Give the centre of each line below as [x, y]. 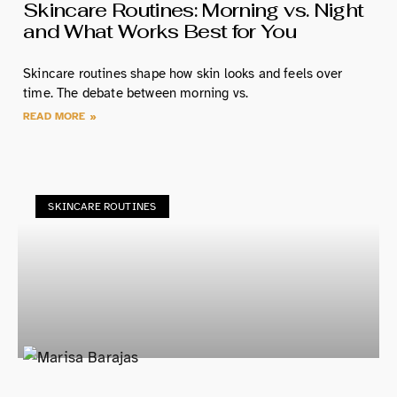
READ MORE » [60, 116]
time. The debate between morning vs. [136, 93]
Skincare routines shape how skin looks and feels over [183, 73]
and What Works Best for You [160, 31]
